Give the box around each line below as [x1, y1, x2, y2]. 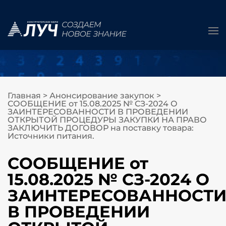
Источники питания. [8, 131, 94, 141]
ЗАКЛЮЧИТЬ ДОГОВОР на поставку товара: [8, 123, 194, 133]
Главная [8, 91, 41, 100]
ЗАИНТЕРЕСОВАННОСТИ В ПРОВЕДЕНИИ [8, 107, 188, 117]
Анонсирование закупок [49, 91, 154, 100]
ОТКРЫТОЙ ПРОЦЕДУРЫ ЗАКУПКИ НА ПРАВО [8, 115, 207, 125]
